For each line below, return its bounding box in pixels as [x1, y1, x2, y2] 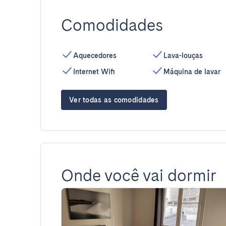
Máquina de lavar [163, 68, 220, 76]
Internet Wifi [73, 68, 115, 76]
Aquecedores [73, 51, 117, 60]
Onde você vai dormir [61, 165, 216, 185]
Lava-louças [163, 51, 203, 60]
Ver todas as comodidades [69, 96, 159, 104]
